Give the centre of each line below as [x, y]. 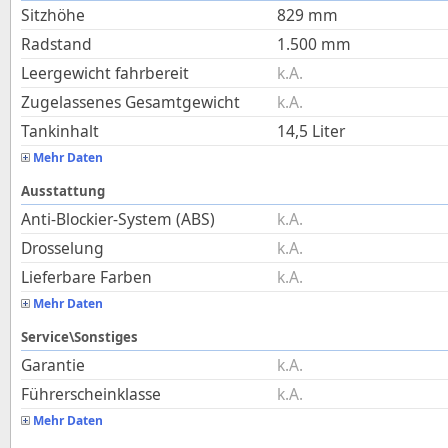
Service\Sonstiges [79, 337]
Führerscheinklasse [91, 394]
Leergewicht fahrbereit [105, 73]
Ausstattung [63, 191]
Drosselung [62, 248]
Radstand [56, 44]
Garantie [53, 365]
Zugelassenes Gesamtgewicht [130, 102]
